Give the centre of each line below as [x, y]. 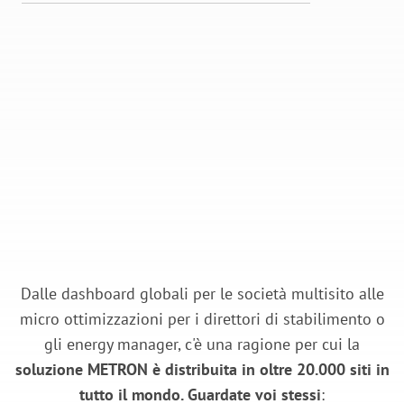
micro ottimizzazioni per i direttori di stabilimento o [202, 319]
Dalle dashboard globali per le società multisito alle [202, 294]
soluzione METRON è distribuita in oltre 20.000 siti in [202, 370]
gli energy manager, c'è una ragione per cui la [202, 344]
